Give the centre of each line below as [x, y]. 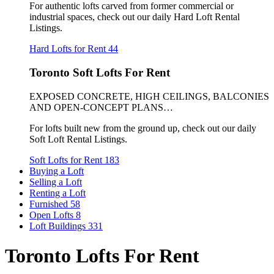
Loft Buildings [59, 226]
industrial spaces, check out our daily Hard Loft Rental [135, 17]
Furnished [50, 204]
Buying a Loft [57, 171]
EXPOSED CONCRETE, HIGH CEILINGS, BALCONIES [149, 96]
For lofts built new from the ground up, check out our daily [143, 128]
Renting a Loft [57, 193]
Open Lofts [53, 215]
